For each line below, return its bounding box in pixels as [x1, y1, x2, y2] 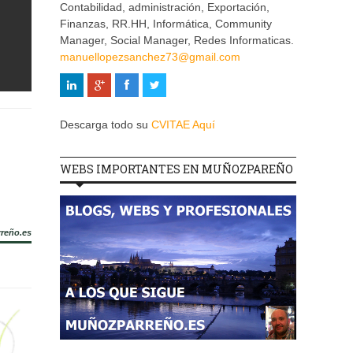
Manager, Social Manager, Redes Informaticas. [60, 34, 294, 47]
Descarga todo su [60, 118, 151, 132]
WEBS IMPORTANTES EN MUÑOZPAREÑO [60, 162, 293, 177]
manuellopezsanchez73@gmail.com [60, 50, 240, 64]
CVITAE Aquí [151, 118, 215, 132]
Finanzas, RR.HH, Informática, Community [60, 17, 272, 31]
